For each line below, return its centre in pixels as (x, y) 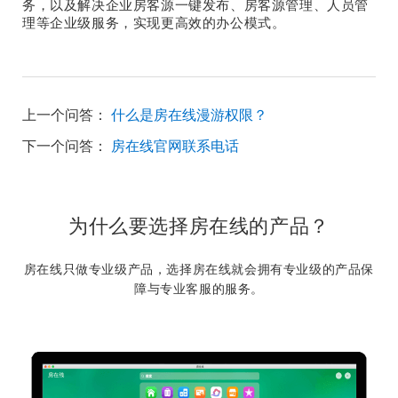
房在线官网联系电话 (175, 146)
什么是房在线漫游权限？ (189, 115)
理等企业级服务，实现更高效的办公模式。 (154, 23)
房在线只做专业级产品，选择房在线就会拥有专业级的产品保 (199, 269)
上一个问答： (65, 115)
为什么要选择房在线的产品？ (199, 226)
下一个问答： (65, 146)
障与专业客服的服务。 (199, 288)
